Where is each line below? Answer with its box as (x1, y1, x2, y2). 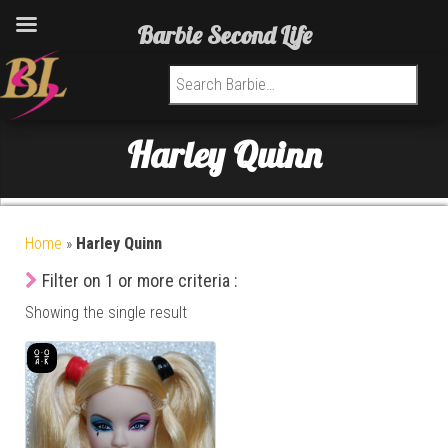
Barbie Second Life (136, 20, 312, 50)
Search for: (167, 66, 256, 86)
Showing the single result (25, 303, 187, 322)
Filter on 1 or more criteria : (41, 270, 238, 291)
